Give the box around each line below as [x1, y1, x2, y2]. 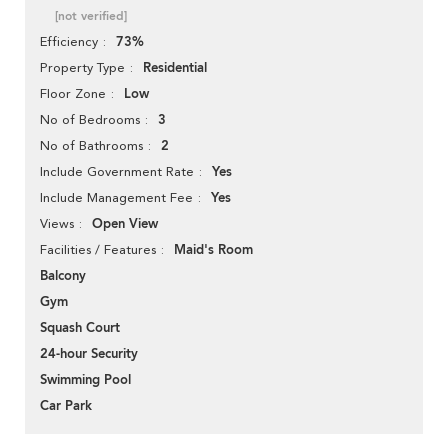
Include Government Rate [40, 164, 194, 180]
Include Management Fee [40, 190, 193, 206]
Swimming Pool [40, 371, 131, 390]
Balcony [40, 267, 86, 286]
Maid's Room [174, 241, 253, 260]
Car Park [40, 397, 92, 416]
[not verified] [55, 8, 127, 25]
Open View [92, 215, 158, 234]
